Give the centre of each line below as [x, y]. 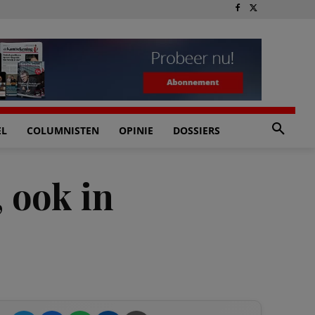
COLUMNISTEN [63, 130]
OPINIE [136, 130]
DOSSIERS [197, 130]
